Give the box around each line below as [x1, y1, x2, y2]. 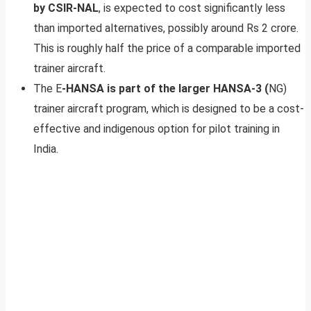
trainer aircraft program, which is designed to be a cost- [33, 101, 304, 115]
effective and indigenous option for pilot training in [33, 121, 280, 135]
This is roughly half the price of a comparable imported [33, 41, 301, 55]
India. [33, 142, 58, 155]
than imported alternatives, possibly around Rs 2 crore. [33, 21, 299, 35]
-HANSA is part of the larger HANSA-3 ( [62, 81, 269, 95]
